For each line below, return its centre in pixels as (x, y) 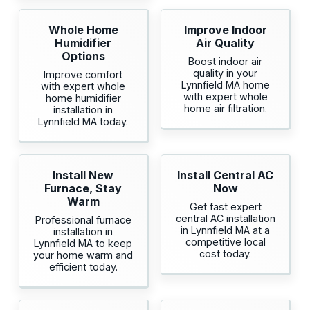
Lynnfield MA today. (83, 122)
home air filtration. (225, 109)
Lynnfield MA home (225, 85)
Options (83, 56)
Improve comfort (83, 75)
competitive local (225, 242)
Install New (83, 175)
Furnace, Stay (83, 189)
